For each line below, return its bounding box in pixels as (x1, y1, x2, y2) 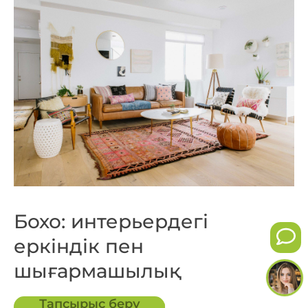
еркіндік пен (14, 234, 144, 258)
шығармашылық (14, 258, 181, 283)
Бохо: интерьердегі (14, 209, 208, 233)
